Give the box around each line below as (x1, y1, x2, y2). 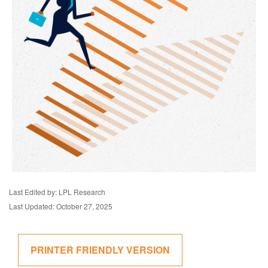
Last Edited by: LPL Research (9, 187, 105, 197)
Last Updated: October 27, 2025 (9, 201, 112, 212)
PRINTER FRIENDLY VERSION (31, 243, 170, 257)
